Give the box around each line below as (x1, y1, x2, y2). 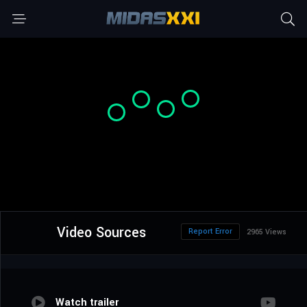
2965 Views (247, 227, 286, 238)
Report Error (188, 226, 232, 237)
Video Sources (56, 223, 146, 243)
